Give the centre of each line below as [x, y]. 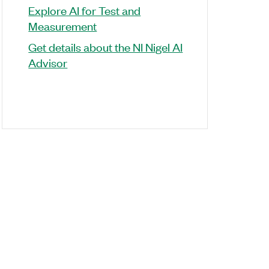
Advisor [48, 62]
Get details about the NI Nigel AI [106, 47]
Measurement [63, 26]
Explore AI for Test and [85, 10]
